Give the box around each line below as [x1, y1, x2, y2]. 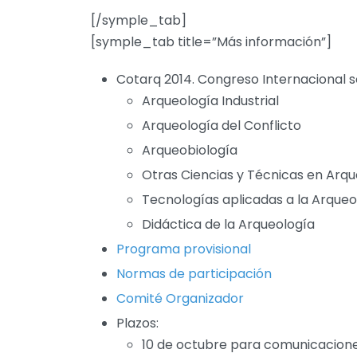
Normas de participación [116, 265, 272, 284]
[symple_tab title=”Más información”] [91, 33, 331, 52]
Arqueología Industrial [142, 92, 279, 111]
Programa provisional [116, 240, 251, 259]
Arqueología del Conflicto [142, 116, 301, 135]
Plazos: [116, 314, 159, 333]
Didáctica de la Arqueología [142, 215, 315, 234]
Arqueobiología [142, 141, 237, 160]
